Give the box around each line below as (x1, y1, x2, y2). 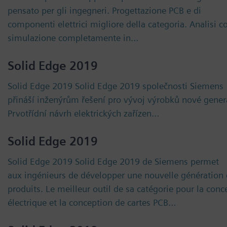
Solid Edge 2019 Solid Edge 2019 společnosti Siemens (8, 81, 223, 91)
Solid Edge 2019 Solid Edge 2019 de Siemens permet (8, 156, 219, 167)
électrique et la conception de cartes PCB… (8, 197, 176, 208)
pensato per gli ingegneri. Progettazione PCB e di (8, 5, 201, 16)
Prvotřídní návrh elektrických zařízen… (8, 108, 160, 119)
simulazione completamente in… (8, 32, 139, 43)
